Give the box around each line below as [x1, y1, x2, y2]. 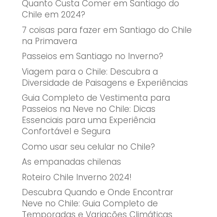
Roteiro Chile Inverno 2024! [21, 171, 132, 183]
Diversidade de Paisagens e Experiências [21, 77, 188, 89]
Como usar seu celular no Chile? [21, 140, 155, 153]
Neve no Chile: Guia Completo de [21, 198, 158, 210]
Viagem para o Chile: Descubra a [21, 65, 158, 77]
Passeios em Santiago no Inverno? [21, 50, 163, 62]
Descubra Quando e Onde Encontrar [21, 186, 173, 199]
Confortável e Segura [21, 125, 110, 138]
